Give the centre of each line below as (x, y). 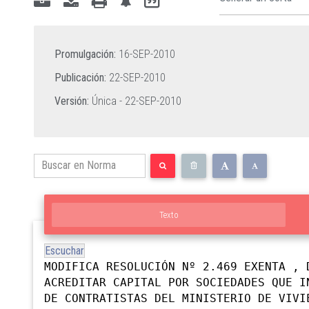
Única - (107, 101)
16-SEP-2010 (147, 54)
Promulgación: (85, 54)
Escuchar (64, 250)
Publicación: (80, 77)
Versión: (72, 101)
